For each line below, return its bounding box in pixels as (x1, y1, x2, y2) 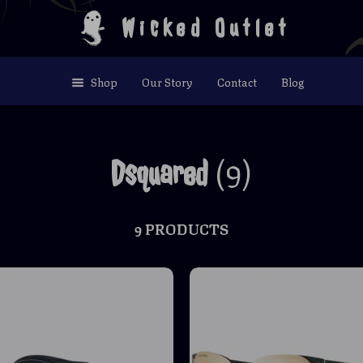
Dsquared (111, 152, 207, 195)
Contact (217, 72, 257, 90)
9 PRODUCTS (135, 216, 228, 239)
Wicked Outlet (121, 12, 291, 44)
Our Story (142, 72, 193, 90)
